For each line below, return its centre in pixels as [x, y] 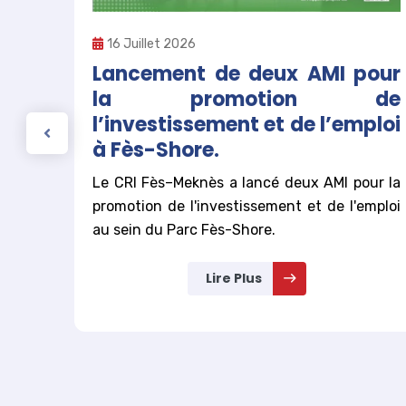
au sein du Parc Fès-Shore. [184, 230]
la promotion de [246, 100]
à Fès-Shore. [156, 150]
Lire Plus [233, 279]
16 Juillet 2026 [151, 44]
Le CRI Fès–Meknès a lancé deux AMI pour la [246, 183]
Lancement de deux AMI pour [246, 74]
